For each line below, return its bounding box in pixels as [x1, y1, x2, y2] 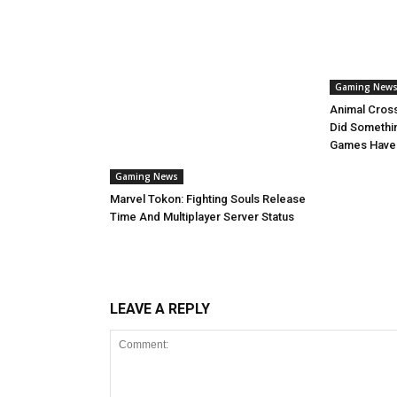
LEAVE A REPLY [110, 300, 210, 318]
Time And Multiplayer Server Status [110, 210, 294, 224]
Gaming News [115, 170, 178, 183]
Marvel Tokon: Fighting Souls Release [110, 192, 306, 206]
